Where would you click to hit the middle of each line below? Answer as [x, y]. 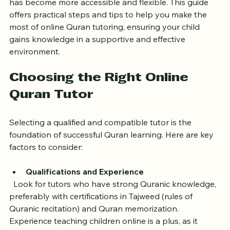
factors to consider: [46, 166]
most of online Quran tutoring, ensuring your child [106, 45]
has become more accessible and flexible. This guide [110, 21]
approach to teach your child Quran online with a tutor [115, 8]
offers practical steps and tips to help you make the [109, 33]
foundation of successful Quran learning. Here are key [112, 153]
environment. [35, 70]
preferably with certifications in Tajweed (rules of [102, 215]
